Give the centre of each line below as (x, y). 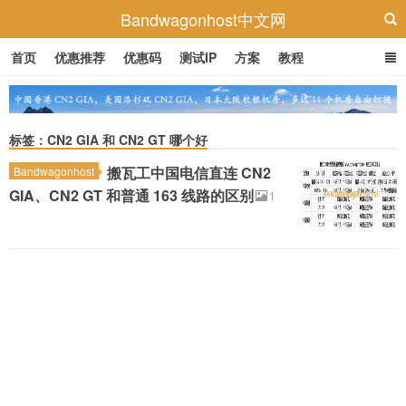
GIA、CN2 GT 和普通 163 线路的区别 (131, 195)
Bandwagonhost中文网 (203, 19)
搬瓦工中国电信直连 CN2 (189, 172)
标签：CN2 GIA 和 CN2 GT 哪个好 (108, 139)
